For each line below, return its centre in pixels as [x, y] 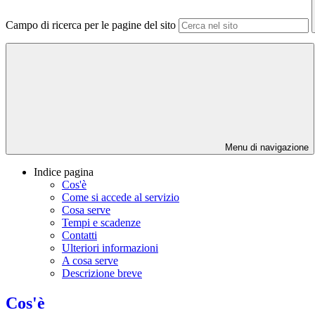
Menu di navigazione [265, 148]
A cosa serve [90, 261]
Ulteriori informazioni [110, 248]
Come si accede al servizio [121, 198]
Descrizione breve [102, 274]
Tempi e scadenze [101, 223]
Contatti [79, 236]
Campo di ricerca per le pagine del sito [91, 25]
